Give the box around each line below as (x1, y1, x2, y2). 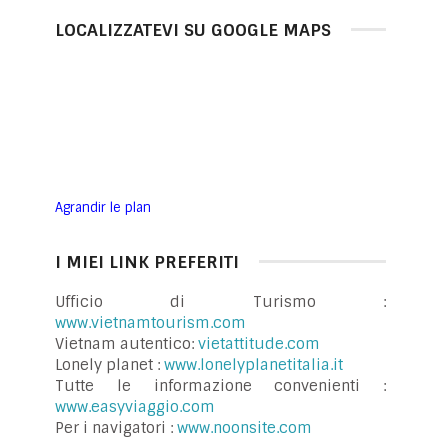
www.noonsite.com (177, 418, 312, 439)
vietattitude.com (198, 334, 320, 355)
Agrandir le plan (55, 198, 151, 216)
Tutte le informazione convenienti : (55, 376, 386, 397)
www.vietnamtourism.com (55, 313, 246, 334)
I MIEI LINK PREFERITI (55, 251, 239, 274)
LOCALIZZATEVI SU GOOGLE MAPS (55, 19, 331, 42)
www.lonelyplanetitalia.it (164, 355, 343, 376)
